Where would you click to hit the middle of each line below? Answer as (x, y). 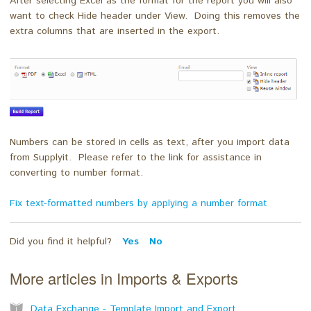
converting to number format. (76, 173)
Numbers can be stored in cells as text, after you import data (150, 143)
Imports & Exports (177, 278)
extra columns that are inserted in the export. (115, 31)
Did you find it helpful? (62, 242)
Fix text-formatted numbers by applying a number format (138, 204)
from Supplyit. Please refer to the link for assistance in (136, 158)
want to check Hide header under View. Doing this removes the (155, 16)
